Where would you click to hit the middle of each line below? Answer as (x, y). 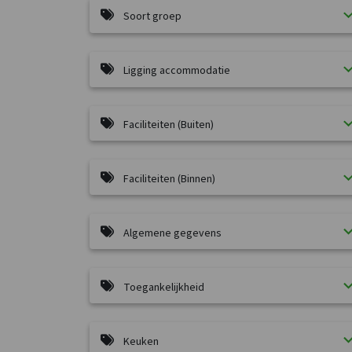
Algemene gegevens (172, 233)
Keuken (141, 341)
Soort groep (152, 17)
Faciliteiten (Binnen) (169, 179)
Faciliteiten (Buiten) (169, 125)
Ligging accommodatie (177, 71)
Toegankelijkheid (164, 287)
